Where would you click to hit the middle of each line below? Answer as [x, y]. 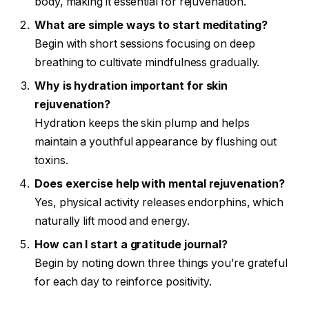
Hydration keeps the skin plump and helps [142, 123]
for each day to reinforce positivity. [123, 281]
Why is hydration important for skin [131, 86]
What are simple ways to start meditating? [151, 25]
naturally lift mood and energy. [112, 221]
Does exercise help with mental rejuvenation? [160, 183]
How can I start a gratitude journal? [131, 244]
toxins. [51, 160]
